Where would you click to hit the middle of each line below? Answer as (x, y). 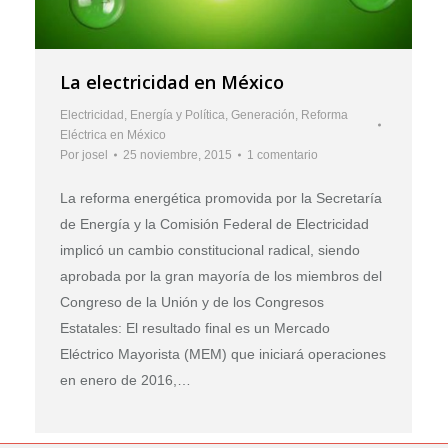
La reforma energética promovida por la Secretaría (221, 198)
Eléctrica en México (113, 135)
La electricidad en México (172, 82)
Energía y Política (177, 115)
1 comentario (282, 155)
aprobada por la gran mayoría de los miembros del (221, 276)
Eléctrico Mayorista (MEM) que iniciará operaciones (223, 354)
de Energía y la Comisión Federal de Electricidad (214, 224)
